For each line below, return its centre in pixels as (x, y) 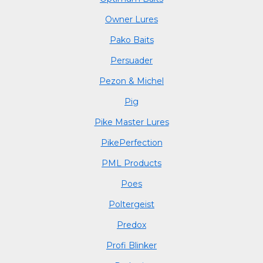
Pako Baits (131, 40)
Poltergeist (131, 204)
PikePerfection (131, 142)
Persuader (131, 60)
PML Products (131, 163)
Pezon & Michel (131, 81)
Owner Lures (131, 19)
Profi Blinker (131, 245)
